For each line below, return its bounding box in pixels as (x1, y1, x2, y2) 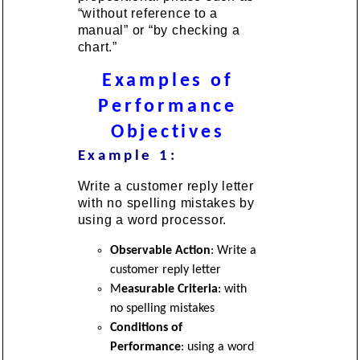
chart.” (77, 39, 117, 54)
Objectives (110, 122, 225, 142)
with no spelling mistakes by (77, 195, 255, 210)
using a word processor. (77, 212, 227, 227)
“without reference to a (77, 6, 219, 20)
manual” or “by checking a (77, 22, 240, 37)
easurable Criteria (121, 282, 218, 296)
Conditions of (109, 321, 182, 334)
